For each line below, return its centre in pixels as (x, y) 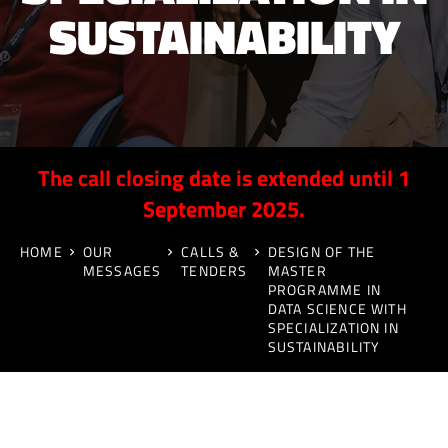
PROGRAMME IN (324, 289)
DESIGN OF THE (321, 251)
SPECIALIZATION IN (333, 327)
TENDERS (214, 270)
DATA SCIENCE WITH (337, 308)
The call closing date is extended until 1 (224, 178)
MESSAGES (122, 270)
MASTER (297, 270)
